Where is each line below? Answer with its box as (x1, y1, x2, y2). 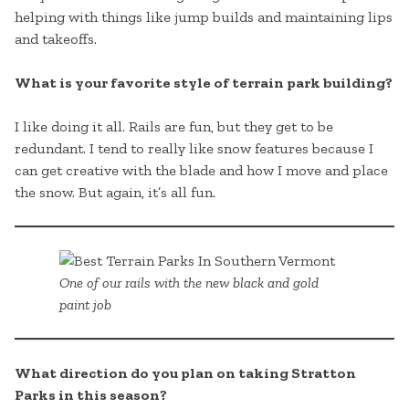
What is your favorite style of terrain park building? (15, 74, 393, 92)
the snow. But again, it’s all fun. (15, 184, 215, 202)
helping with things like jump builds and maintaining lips (15, 8, 393, 26)
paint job (58, 296, 111, 314)
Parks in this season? (15, 386, 167, 404)
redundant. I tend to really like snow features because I (15, 140, 373, 158)
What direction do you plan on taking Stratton (15, 364, 356, 383)
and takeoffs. (15, 30, 97, 48)
